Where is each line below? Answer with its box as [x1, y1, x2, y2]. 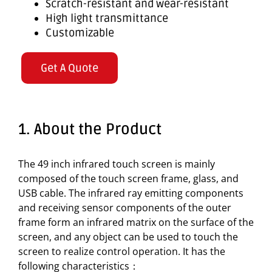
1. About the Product [18, 120, 161, 139]
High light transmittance [46, 12, 168, 25]
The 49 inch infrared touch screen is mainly [18, 157, 215, 171]
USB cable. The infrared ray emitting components [18, 186, 243, 200]
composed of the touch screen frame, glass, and [18, 172, 239, 186]
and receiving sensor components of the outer [18, 201, 231, 215]
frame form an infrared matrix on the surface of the [18, 216, 254, 229]
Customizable [46, 26, 114, 40]
